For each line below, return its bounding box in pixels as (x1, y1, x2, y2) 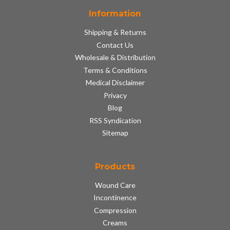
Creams (103, 218, 127, 227)
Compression (93, 205, 137, 215)
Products (95, 161, 135, 171)
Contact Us (97, 40, 133, 49)
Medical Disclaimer (85, 78, 145, 87)
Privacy (103, 90, 127, 100)
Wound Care (94, 180, 136, 189)
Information (89, 9, 141, 19)
